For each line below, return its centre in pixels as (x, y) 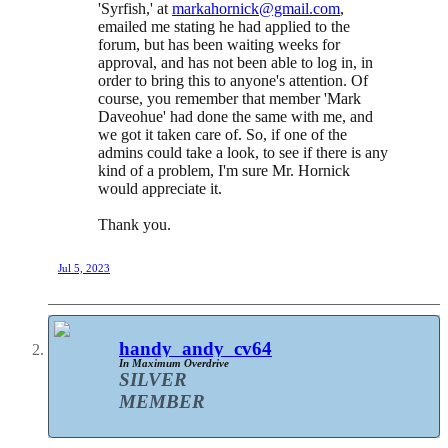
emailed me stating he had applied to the (224, 26)
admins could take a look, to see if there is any (243, 152)
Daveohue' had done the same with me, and (235, 116)
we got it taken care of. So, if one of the (222, 134)
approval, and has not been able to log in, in (235, 62)
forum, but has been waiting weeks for (219, 44)
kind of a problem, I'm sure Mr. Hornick (224, 170)
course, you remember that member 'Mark (229, 98)
